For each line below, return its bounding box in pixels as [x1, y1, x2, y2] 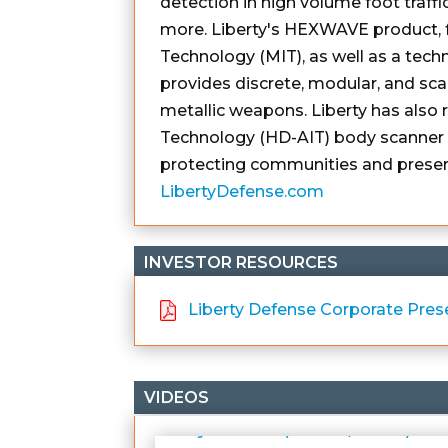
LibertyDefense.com [160, 181, 325, 201]
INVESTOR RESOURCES [144, 252, 339, 272]
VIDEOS [144, 387, 210, 407]
